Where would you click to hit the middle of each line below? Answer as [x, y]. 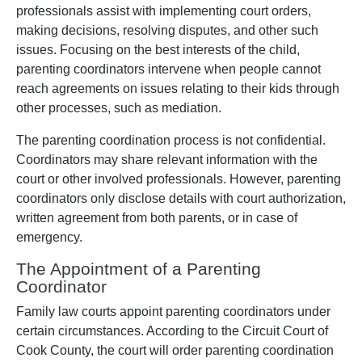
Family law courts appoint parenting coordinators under [173, 311]
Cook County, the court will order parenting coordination [175, 350]
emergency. [49, 237]
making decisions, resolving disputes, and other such [167, 30]
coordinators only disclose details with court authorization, [181, 198]
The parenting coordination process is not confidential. [171, 140]
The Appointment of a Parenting [139, 269]
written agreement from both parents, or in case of [157, 218]
